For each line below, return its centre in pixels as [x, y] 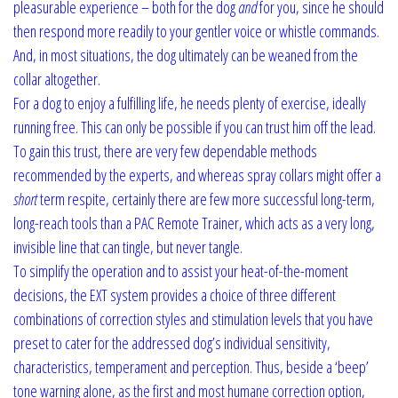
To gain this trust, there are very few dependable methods [165, 151]
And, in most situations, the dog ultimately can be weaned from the [186, 55]
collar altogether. [57, 79]
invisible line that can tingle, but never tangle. [128, 247]
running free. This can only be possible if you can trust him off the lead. [195, 127]
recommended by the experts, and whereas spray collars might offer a [197, 175]
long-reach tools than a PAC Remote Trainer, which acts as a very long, [194, 223]
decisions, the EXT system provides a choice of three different [175, 295]
